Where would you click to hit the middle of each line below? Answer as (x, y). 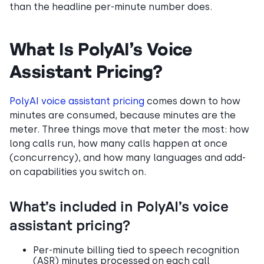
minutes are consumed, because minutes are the (123, 115)
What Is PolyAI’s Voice (101, 48)
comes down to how (192, 101)
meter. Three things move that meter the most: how (129, 129)
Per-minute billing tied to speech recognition (136, 250)
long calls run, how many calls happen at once (118, 143)
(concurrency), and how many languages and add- (128, 157)
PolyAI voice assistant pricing (77, 101)
